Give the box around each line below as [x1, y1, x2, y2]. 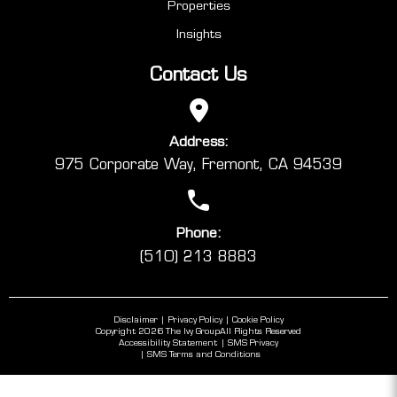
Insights [175, 26, 222, 41]
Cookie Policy [232, 314, 284, 324]
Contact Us [150, 62, 247, 85]
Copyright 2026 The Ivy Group [96, 325, 220, 336]
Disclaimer [113, 314, 158, 324]
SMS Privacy [227, 337, 278, 347]
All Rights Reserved [220, 325, 301, 336]
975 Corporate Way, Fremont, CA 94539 [55, 156, 342, 174]
